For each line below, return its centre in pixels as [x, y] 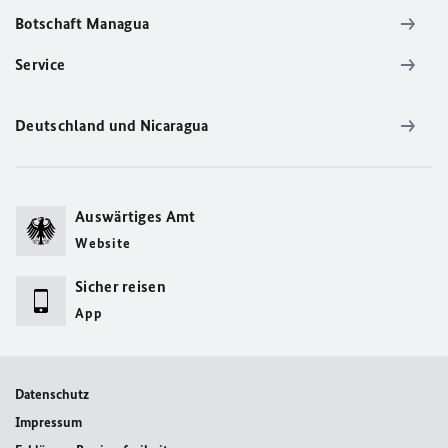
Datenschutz [52, 395]
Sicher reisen [120, 287]
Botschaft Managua [82, 24]
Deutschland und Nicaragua [112, 126]
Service [40, 65]
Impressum [48, 423]
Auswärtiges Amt [135, 217]
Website [103, 244]
